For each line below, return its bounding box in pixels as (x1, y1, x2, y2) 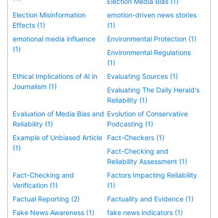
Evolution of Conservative (107, 109, 188, 118)
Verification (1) (13, 181, 58, 189)
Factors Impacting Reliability (107, 170, 198, 179)
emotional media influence (13, 34, 95, 43)
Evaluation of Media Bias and (13, 109, 104, 118)
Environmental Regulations (107, 48, 191, 56)
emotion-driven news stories (107, 10, 197, 19)
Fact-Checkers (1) (107, 133, 165, 142)
